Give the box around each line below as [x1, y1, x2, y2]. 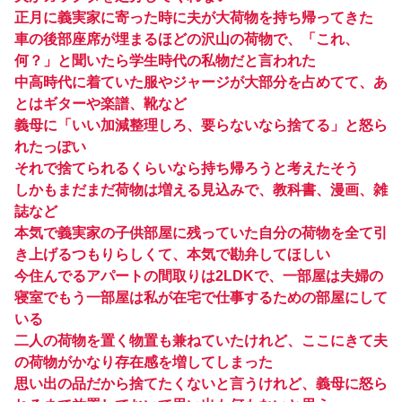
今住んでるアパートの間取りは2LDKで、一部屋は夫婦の [14, 268, 383, 284]
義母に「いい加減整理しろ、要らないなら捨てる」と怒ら [14, 118, 388, 134]
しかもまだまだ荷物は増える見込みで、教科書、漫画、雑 [14, 182, 388, 198]
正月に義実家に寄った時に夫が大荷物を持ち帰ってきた [14, 10, 373, 26]
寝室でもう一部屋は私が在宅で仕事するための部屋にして [14, 290, 388, 306]
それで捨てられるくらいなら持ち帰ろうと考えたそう [14, 161, 359, 177]
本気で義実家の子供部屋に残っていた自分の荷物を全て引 [14, 225, 388, 241]
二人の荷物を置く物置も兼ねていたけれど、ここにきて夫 [14, 333, 388, 349]
